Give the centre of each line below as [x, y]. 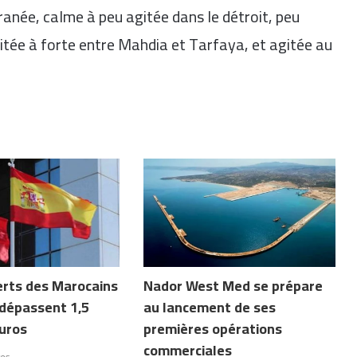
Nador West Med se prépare [233, 285]
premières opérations [213, 328]
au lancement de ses [210, 307]
